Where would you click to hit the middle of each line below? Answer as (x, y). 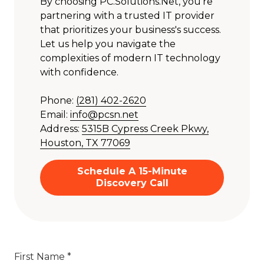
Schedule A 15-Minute (132, 171)
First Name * (43, 256)
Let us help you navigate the (108, 44)
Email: (55, 114)
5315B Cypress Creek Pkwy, (145, 128)
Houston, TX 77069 (85, 143)
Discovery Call (132, 183)
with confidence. (79, 72)
